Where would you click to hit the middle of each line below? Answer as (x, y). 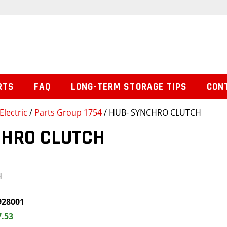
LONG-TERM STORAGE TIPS (129, 87)
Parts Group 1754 (68, 113)
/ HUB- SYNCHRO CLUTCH (152, 113)
